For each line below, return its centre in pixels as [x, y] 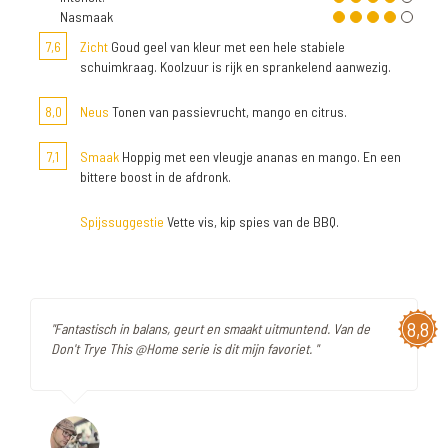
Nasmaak [86, 16]
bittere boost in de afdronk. [155, 176]
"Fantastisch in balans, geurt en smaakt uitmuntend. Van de [210, 328]
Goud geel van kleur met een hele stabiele [226, 46]
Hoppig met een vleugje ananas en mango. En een [260, 156]
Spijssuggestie [122, 221]
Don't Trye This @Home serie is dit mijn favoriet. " [184, 348]
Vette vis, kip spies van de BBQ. [251, 221]
